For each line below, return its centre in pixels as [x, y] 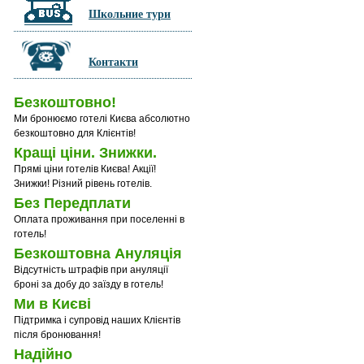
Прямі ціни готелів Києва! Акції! [85, 169]
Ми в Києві [52, 304]
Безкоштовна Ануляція [98, 253]
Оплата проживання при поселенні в [99, 219]
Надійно [43, 354]
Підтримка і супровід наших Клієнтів [97, 320]
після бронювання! [57, 335]
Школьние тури [130, 13]
